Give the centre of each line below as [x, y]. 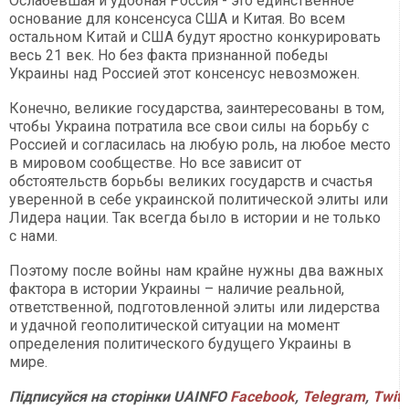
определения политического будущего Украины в [180, 344]
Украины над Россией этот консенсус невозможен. [184, 74]
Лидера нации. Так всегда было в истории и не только [195, 218]
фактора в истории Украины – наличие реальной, [177, 289]
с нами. [33, 236]
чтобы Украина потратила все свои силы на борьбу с [189, 127]
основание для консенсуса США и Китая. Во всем [177, 19]
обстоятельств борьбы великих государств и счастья [191, 182]
